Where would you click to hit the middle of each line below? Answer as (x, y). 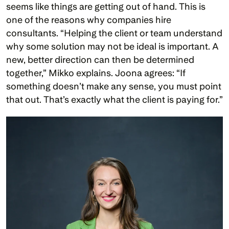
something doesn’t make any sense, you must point (114, 86)
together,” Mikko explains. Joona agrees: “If (96, 73)
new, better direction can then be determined (100, 59)
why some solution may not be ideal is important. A (112, 46)
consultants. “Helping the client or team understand (114, 33)
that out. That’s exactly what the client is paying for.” (114, 99)
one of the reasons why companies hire (89, 19)
